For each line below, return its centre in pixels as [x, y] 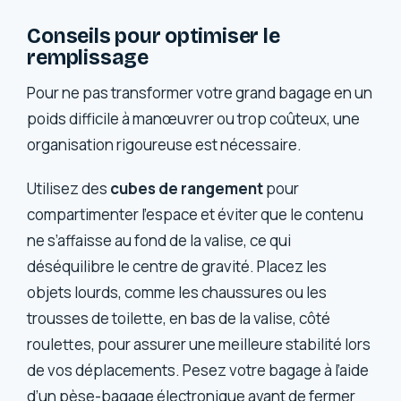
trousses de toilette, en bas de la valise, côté [179, 318]
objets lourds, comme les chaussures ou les [177, 292]
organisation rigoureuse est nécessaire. [165, 144]
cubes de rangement [187, 188]
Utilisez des [69, 188]
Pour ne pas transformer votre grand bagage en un [200, 92]
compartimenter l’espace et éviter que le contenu [196, 214]
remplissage [88, 58]
